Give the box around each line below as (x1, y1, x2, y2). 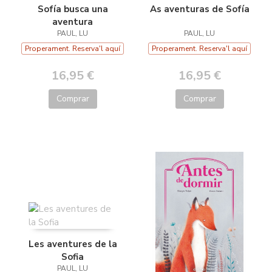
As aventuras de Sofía (149, 3, 250, 15)
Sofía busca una (37, 3, 108, 15)
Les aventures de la (28, 237, 117, 250)
